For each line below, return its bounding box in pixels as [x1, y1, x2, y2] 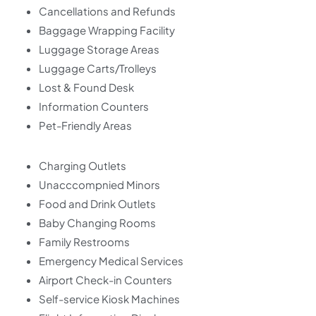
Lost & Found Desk [39, 80, 134, 95]
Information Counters [39, 99, 149, 114]
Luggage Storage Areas [39, 42, 159, 56]
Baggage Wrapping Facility [39, 23, 175, 37]
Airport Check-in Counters [39, 273, 172, 287]
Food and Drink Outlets [39, 197, 156, 211]
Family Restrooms [39, 235, 130, 249]
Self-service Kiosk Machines [39, 292, 180, 306]
